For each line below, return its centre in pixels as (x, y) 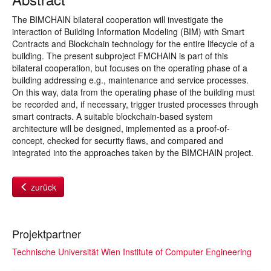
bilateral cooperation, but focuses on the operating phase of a (130, 68)
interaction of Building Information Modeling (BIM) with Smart (128, 31)
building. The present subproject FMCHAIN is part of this (120, 56)
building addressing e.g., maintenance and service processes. (130, 80)
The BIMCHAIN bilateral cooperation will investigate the (118, 19)
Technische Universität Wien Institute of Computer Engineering (132, 252)
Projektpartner (47, 233)
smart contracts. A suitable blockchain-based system (113, 116)
